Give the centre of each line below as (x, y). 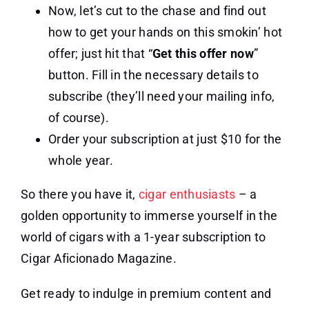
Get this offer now (203, 54)
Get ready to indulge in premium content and (146, 294)
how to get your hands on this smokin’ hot (165, 32)
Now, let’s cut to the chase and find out (157, 11)
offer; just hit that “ (100, 54)
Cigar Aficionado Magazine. (99, 259)
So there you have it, (79, 195)
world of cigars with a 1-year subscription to (143, 237)
